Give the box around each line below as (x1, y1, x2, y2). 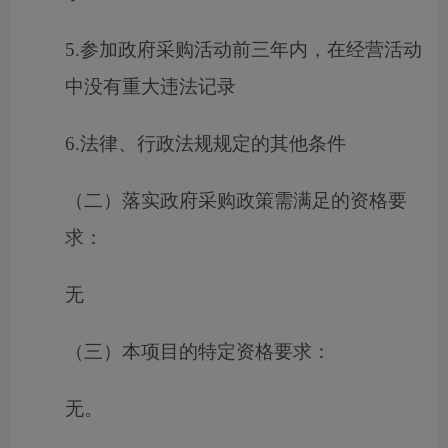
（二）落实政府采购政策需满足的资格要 (65, 190, 407, 211)
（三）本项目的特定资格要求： (65, 341, 331, 362)
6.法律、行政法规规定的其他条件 (65, 133, 346, 154)
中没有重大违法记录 (65, 76, 236, 97)
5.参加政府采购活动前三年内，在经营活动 (65, 39, 422, 60)
